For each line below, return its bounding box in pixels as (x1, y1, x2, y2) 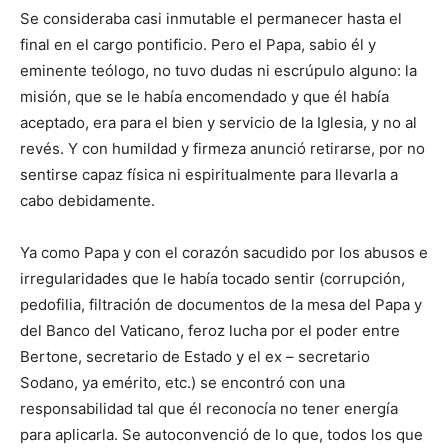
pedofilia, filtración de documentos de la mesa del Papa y (20, 295, 422, 315)
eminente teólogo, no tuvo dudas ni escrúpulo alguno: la (20, 61, 417, 81)
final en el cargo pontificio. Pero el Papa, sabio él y (20, 35, 376, 55)
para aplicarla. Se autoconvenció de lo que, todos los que (20, 425, 423, 445)
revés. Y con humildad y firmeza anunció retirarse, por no (20, 139, 425, 159)
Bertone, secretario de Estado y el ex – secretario (20, 347, 370, 367)
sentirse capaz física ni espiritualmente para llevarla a (20, 165, 398, 185)
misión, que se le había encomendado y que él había (20, 87, 389, 107)
